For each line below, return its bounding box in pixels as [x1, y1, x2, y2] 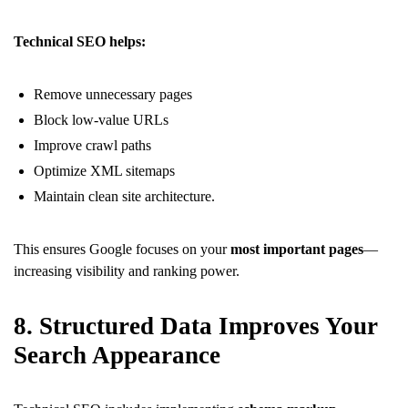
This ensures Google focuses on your [14, 240, 230, 257]
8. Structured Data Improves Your [14, 311, 378, 340]
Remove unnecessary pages [34, 86, 192, 102]
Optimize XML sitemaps [34, 162, 175, 178]
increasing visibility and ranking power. [14, 262, 240, 279]
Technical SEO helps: [14, 33, 146, 49]
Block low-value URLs [34, 111, 168, 127]
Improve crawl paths [34, 137, 151, 153]
